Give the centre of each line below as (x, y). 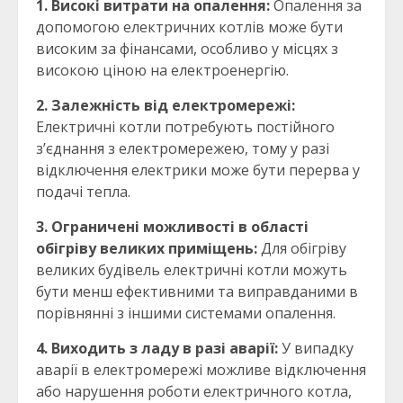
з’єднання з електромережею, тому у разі (183, 149)
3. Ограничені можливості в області (172, 227)
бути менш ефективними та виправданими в (197, 292)
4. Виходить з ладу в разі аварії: (157, 349)
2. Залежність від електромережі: (166, 106)
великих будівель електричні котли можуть (192, 270)
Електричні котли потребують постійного (185, 127)
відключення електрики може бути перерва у (198, 170)
